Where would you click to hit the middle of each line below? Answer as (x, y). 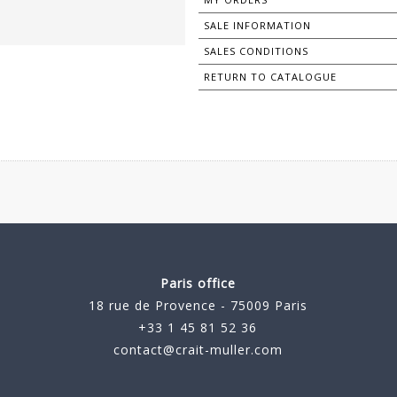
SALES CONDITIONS (256, 51)
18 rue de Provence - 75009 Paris (198, 306)
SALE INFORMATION (257, 26)
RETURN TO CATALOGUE (270, 77)
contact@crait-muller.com (198, 350)
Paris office (198, 284)
